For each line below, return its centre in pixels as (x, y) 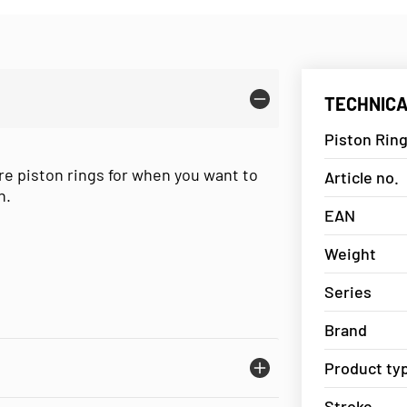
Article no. (361, 177)
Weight (350, 253)
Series (347, 291)
